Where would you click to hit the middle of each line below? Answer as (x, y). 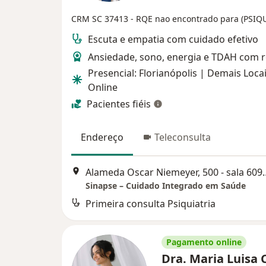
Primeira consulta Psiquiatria (151, 204)
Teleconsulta (183, 137)
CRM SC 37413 (101, 18)
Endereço (102, 137)
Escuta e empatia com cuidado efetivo (173, 39)
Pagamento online (204, 242)
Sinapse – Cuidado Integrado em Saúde (166, 186)
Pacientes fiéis (119, 104)
